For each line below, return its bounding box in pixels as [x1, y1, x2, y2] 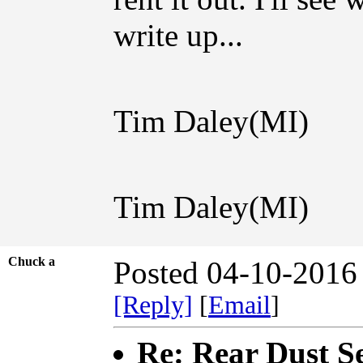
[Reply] [113, 290, 193, 319]
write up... [113, 17, 243, 53]
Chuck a [8, 254, 65, 268]
